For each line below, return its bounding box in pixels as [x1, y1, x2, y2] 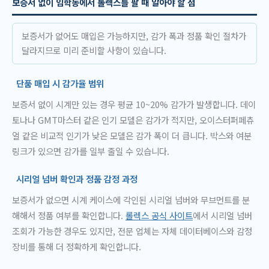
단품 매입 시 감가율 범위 [16, 77, 104, 90]
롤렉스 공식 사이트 [125, 209, 193, 222]
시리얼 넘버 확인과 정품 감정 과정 [16, 172, 138, 185]
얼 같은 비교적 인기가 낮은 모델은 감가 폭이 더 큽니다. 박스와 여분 [12, 129, 252, 142]
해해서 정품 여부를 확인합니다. [12, 209, 125, 222]
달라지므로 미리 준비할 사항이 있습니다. [21, 44, 166, 57]
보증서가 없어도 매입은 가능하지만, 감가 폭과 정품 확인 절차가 [21, 29, 246, 43]
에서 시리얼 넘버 [193, 209, 252, 222]
